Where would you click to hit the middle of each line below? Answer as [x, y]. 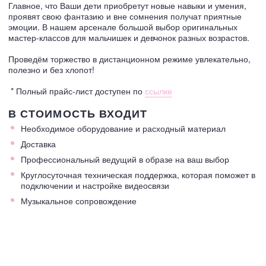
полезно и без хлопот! [51, 69]
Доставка [38, 143]
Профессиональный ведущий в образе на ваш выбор [125, 159]
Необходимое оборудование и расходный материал [123, 128]
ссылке [159, 91]
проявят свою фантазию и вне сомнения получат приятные [125, 16]
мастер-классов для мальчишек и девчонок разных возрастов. [129, 37]
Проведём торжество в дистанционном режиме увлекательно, [129, 58]
